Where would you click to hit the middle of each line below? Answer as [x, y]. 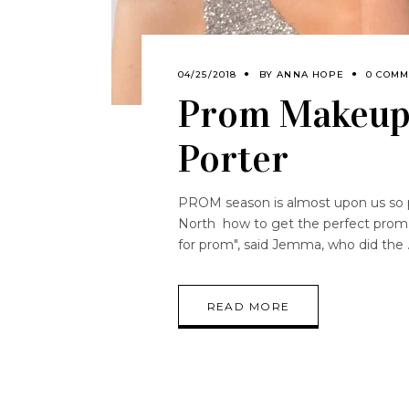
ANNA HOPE [310, 75]
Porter [233, 159]
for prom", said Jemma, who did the [292, 245]
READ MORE [248, 307]
